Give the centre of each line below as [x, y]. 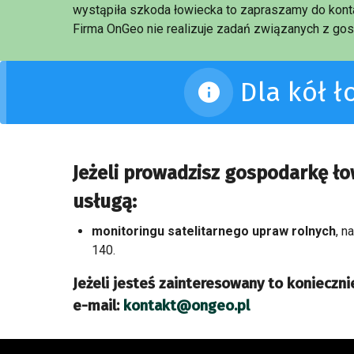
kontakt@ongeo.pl [186, 306]
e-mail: [96, 306]
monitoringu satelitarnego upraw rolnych [213, 231]
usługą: [104, 201]
